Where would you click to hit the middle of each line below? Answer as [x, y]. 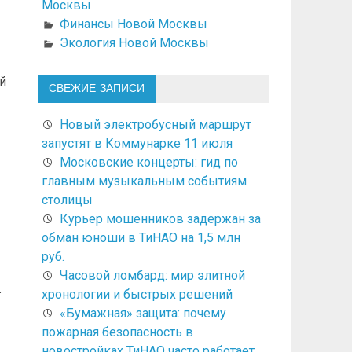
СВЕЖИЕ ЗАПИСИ [96, 88]
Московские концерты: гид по [148, 162]
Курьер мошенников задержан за [160, 218]
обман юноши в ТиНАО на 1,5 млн [141, 237]
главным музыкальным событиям [144, 181]
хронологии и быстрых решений [137, 294]
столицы [67, 200]
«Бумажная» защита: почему [143, 313]
